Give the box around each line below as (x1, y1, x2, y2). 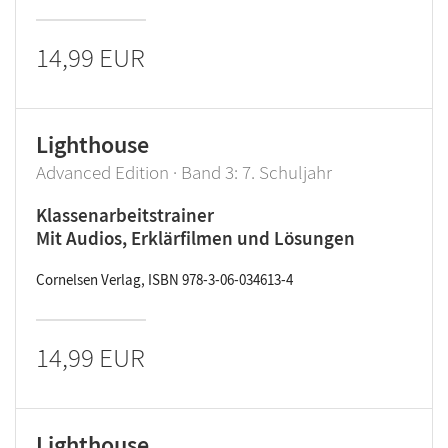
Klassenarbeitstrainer (36, 203, 214, 227)
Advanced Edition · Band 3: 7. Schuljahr (36, 160, 332, 184)
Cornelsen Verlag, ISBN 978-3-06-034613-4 (36, 270, 293, 289)
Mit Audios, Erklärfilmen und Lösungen (36, 226, 355, 250)
